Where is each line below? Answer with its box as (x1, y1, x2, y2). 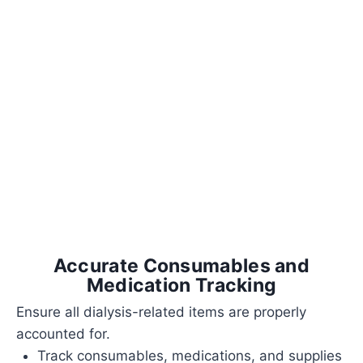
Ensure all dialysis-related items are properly (16, 303, 306, 320)
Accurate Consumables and (53, 254, 310, 277)
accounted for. (16, 325, 110, 342)
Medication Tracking (86, 273, 277, 297)
